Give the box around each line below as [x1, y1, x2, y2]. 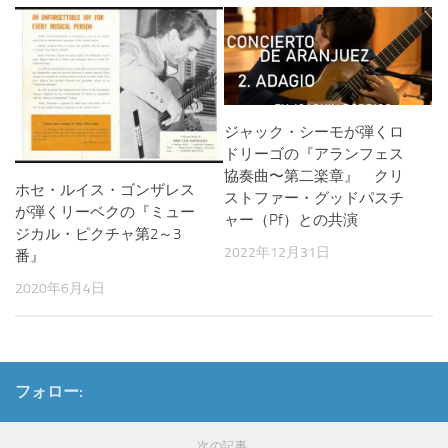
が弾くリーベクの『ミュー [15, 203, 195, 222]
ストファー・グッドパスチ [224, 189, 404, 208]
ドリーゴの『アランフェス [224, 145, 404, 164]
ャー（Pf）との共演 [224, 211, 358, 230]
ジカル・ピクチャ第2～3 [15, 225, 181, 244]
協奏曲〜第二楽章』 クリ [224, 167, 404, 186]
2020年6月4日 [15, 280, 105, 298]
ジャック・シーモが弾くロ [224, 123, 404, 142]
